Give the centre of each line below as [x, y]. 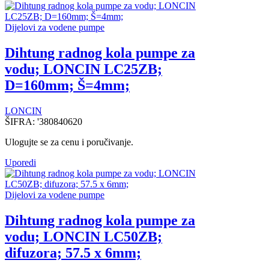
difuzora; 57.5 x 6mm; [73, 252]
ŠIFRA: [21, 121]
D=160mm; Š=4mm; [67, 85]
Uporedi [20, 162]
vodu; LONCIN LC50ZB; [83, 236]
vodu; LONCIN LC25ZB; [83, 69]
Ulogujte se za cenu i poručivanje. [69, 142]
